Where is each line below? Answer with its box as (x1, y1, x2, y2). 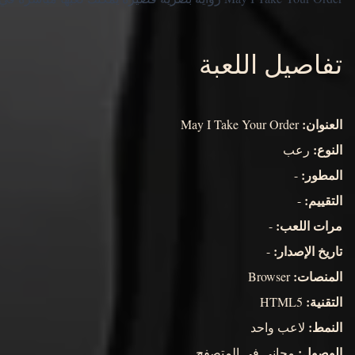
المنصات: (293, 267, 342, 286)
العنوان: (302, 115, 342, 134)
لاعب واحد (250, 319, 308, 336)
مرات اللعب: (276, 216, 342, 235)
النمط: (308, 318, 342, 337)
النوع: (313, 140, 342, 159)
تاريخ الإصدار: (273, 242, 342, 261)
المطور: (301, 166, 342, 185)
